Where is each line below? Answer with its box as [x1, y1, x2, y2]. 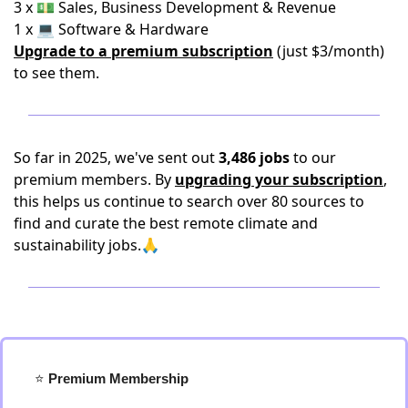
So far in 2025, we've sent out [14, 147, 219, 168]
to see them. [14, 62, 99, 83]
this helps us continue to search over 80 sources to [14, 190, 364, 211]
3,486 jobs [219, 147, 290, 168]
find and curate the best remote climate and [14, 212, 318, 233]
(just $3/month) [273, 40, 384, 61]
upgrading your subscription [175, 168, 383, 189]
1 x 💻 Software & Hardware [14, 18, 209, 39]
